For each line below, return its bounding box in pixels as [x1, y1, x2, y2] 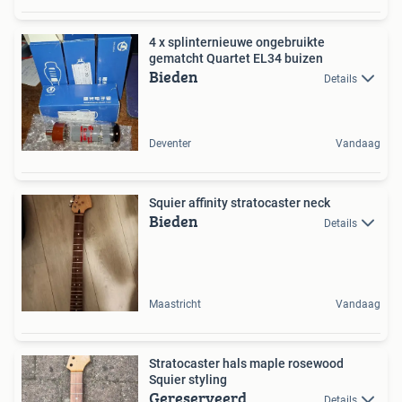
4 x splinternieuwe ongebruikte [149, 34, 325, 49]
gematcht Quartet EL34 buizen [149, 50, 323, 66]
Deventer [149, 136, 191, 150]
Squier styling [149, 371, 227, 387]
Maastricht [149, 297, 201, 310]
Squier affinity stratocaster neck [149, 195, 330, 210]
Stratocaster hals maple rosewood [149, 355, 344, 371]
